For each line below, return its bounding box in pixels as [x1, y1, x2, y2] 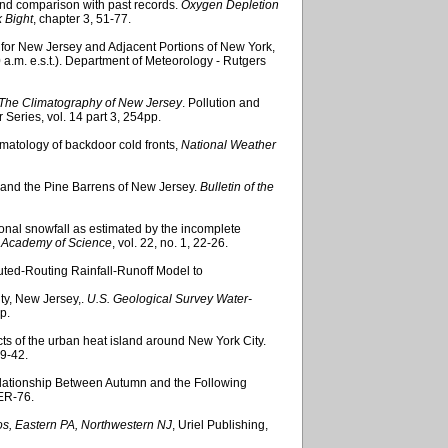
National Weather [181, 137, 276, 152]
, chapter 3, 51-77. [33, 11, 131, 26]
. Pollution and [182, 95, 260, 110]
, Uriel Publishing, [172, 417, 268, 432]
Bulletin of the [200, 179, 274, 194]
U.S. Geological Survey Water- [87, 291, 252, 306]
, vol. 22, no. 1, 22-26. [112, 235, 228, 250]
